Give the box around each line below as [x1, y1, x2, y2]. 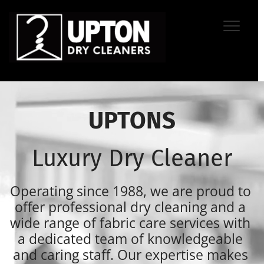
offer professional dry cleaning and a [15, 197, 246, 216]
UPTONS [88, 107, 176, 135]
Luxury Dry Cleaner [32, 144, 232, 173]
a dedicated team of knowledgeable [18, 229, 243, 248]
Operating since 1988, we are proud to [9, 181, 251, 200]
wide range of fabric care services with [10, 213, 250, 232]
